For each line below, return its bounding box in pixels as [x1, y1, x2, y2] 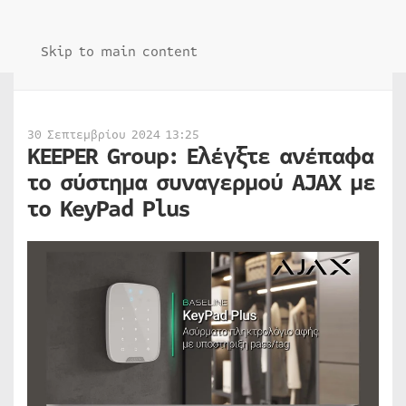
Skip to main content [41, 42, 198, 62]
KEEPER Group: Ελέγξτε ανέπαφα [27, 140, 373, 174]
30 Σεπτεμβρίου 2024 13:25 [27, 126, 199, 144]
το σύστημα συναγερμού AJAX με [27, 166, 375, 200]
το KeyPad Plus [27, 192, 189, 227]
